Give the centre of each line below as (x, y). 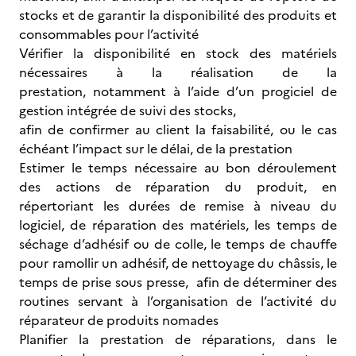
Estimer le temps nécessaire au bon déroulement (178, 168)
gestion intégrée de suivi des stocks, (129, 110)
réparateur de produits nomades (119, 320)
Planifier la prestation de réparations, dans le (178, 339)
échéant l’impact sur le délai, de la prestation (156, 149)
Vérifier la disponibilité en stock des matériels (178, 53)
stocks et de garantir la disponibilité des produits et (178, 15)
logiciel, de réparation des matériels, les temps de (178, 225)
